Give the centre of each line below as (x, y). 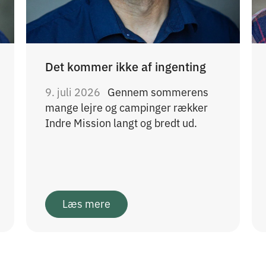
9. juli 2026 (74, 91)
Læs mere (86, 203)
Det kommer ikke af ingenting (126, 66)
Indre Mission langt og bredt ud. (121, 122)
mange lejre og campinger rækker (126, 107)
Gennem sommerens (158, 91)
